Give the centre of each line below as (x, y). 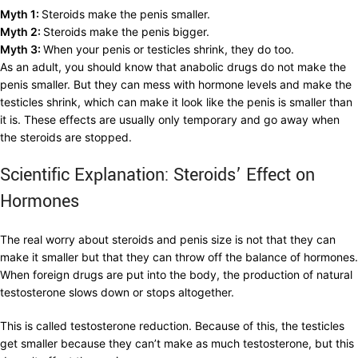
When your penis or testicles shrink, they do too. (169, 50)
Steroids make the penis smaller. (126, 14)
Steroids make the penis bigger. (126, 32)
